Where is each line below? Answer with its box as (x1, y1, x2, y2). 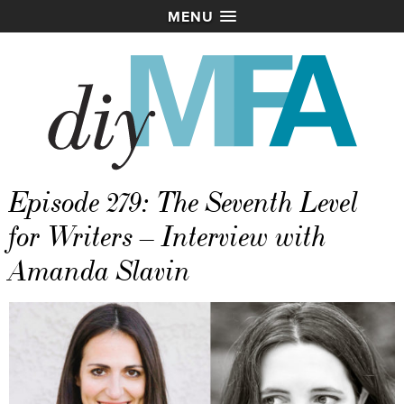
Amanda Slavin (9, 254, 191, 289)
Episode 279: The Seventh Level (9, 186, 359, 220)
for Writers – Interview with (9, 220, 326, 254)
